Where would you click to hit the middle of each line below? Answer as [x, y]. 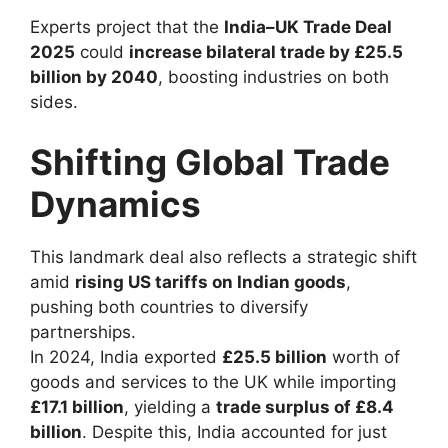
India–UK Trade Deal [308, 27]
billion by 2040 [94, 77]
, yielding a [170, 406]
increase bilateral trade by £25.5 [266, 52]
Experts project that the [127, 27]
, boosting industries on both [273, 77]
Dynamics [115, 203]
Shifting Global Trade [210, 161]
